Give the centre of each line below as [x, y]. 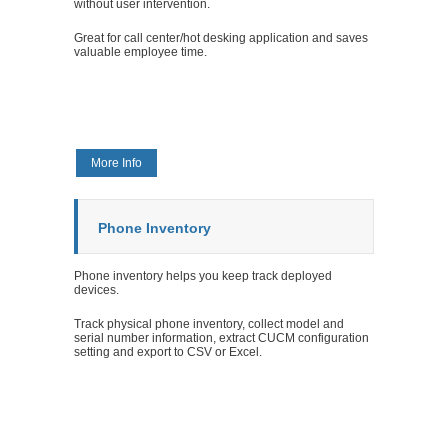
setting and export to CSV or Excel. [168, 351]
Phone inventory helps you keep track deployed [203, 275]
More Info [116, 162]
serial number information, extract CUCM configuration [221, 337]
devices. [96, 289]
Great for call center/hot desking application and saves [221, 37]
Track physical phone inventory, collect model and [209, 323]
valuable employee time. [140, 51]
